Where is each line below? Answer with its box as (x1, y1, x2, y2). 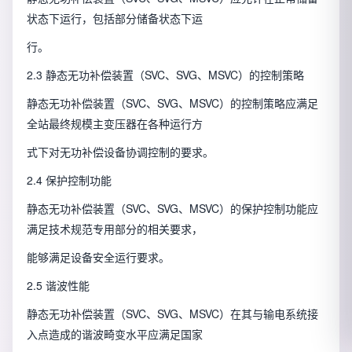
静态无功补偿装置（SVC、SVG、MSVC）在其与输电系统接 (27, 306, 318, 322)
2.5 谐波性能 (27, 277, 90, 294)
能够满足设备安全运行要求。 (27, 249, 170, 266)
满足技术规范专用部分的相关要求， (27, 221, 203, 237)
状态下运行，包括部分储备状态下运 (27, 10, 203, 27)
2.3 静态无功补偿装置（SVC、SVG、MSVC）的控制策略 (27, 67, 304, 83)
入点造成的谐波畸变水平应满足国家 (27, 326, 203, 343)
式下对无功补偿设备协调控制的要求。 (27, 144, 214, 160)
